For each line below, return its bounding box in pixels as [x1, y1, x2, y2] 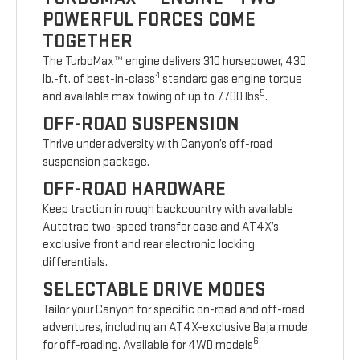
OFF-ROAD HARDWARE [43, 178, 227, 202]
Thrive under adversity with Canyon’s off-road [43, 137, 273, 153]
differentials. [43, 255, 108, 271]
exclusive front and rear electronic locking [43, 237, 256, 253]
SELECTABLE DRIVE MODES [43, 278, 267, 302]
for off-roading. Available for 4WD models [43, 337, 254, 354]
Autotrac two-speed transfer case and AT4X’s [43, 219, 280, 235]
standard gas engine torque [160, 72, 303, 88]
